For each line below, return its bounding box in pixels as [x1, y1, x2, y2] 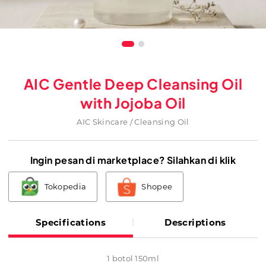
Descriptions [164, 216, 226, 228]
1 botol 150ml [106, 253, 160, 263]
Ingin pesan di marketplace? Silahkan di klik [30, 153, 236, 166]
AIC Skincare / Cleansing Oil [77, 116, 189, 126]
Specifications [35, 216, 106, 228]
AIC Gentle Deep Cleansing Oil [23, 74, 243, 93]
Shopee [141, 182, 173, 191]
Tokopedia [44, 182, 87, 191]
